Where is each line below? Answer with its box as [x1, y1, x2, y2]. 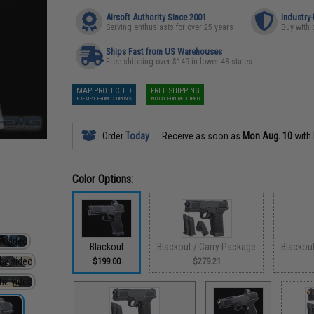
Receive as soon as [160, 130, 243, 142]
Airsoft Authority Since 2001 [106, 12, 207, 22]
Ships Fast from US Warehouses [106, 46, 223, 57]
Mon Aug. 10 [243, 130, 293, 142]
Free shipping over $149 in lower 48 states [106, 57, 253, 67]
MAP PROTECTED [76, 86, 132, 95]
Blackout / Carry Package [157, 240, 257, 252]
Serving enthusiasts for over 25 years [106, 22, 234, 32]
